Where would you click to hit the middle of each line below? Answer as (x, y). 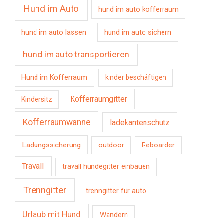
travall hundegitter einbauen (106, 167)
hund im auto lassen (54, 32)
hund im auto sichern (138, 32)
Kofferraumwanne (56, 122)
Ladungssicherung (51, 145)
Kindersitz (36, 99)
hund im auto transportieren (76, 54)
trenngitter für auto (116, 191)
